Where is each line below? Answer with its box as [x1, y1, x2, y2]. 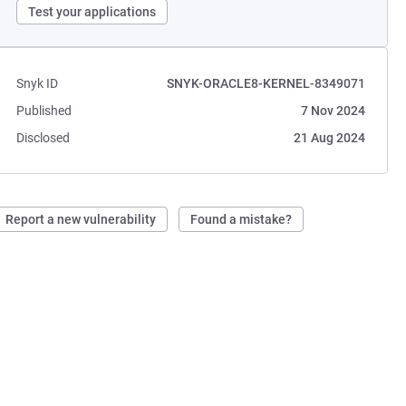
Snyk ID [16, 76, 59, 91]
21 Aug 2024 [293, 130, 365, 145]
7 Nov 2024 [300, 103, 365, 118]
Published [16, 103, 72, 118]
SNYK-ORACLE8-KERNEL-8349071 [166, 76, 365, 91]
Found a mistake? [190, 212, 293, 227]
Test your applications [28, 5, 157, 19]
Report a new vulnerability [5, 212, 157, 227]
